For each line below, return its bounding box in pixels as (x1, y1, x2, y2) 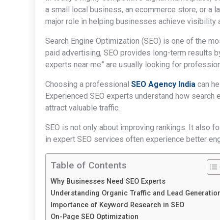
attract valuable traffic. (45, 103, 120, 112)
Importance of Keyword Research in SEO (51, 200, 184, 209)
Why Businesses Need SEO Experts (51, 177, 165, 186)
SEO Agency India (131, 79, 195, 89)
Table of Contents (51, 159, 127, 171)
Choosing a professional (45, 79, 131, 89)
